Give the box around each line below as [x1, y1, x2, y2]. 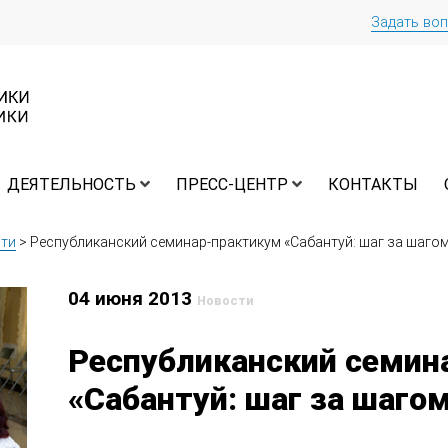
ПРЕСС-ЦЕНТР [176, 175, 288, 195]
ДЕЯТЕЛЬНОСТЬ [7, 175, 136, 195]
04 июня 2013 [68, 287, 198, 311]
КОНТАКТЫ [328, 175, 418, 195]
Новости [197, 293, 254, 309]
